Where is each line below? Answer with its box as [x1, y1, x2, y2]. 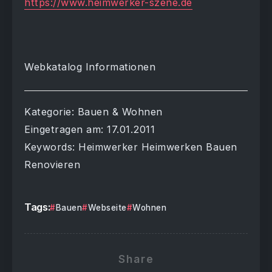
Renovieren [24, 158, 80, 171]
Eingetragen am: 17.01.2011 [24, 123, 155, 136]
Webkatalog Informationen [24, 61, 155, 73]
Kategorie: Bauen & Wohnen [24, 106, 163, 118]
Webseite [87, 203, 127, 213]
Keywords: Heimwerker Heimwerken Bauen [24, 141, 237, 154]
